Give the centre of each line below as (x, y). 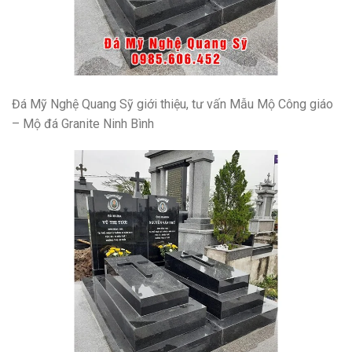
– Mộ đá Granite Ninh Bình (83, 124)
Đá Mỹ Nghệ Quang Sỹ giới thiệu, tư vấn (121, 104)
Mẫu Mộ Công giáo (281, 104)
